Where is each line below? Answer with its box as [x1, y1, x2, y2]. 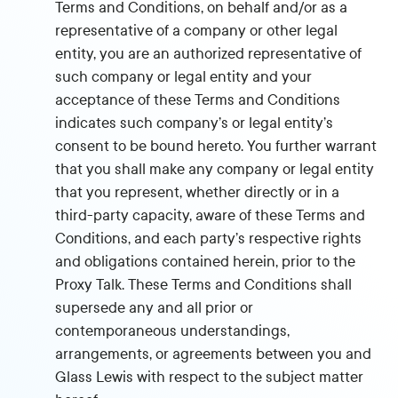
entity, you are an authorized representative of [55, 45, 362, 62]
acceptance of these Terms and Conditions [55, 92, 341, 108]
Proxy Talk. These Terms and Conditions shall [55, 276, 353, 293]
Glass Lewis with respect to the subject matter [55, 369, 364, 386]
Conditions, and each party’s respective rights [55, 230, 362, 247]
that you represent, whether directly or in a [55, 184, 340, 201]
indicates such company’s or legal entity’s [55, 115, 334, 131]
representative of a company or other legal [55, 22, 338, 39]
